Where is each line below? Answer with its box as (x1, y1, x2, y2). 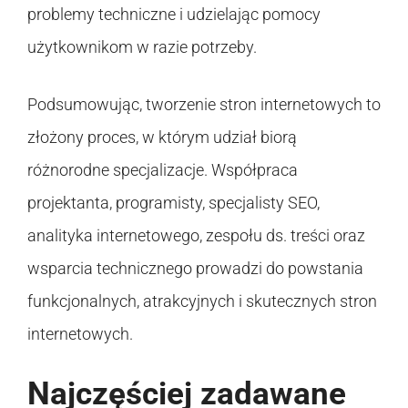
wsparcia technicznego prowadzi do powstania (27, 258, 363, 278)
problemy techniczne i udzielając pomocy (27, 4, 321, 24)
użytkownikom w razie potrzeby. (27, 36, 257, 56)
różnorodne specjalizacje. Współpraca (27, 159, 298, 179)
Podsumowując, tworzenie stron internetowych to (27, 94, 381, 114)
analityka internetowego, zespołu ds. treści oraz (27, 225, 365, 245)
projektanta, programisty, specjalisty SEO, (27, 192, 320, 212)
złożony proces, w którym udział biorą (27, 127, 297, 147)
